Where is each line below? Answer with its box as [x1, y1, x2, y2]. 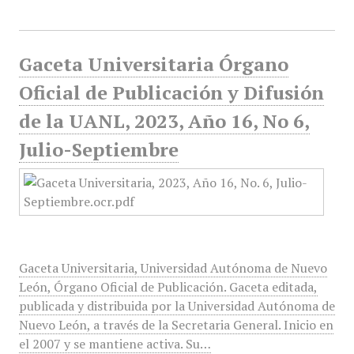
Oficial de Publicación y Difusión [18, 80, 324, 105]
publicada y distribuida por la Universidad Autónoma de [18, 297, 335, 314]
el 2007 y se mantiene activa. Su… [18, 335, 211, 352]
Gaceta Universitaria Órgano [18, 51, 288, 77]
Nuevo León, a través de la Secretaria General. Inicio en [18, 316, 333, 333]
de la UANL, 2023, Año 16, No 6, [18, 108, 310, 134]
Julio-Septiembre [18, 137, 179, 162]
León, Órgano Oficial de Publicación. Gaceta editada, [18, 278, 318, 296]
